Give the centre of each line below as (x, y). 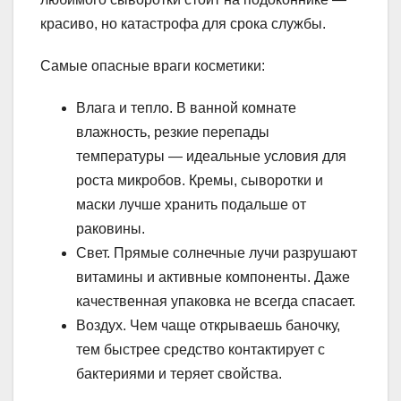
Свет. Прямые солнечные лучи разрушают (217, 253)
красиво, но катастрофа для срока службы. (183, 24)
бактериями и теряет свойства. (179, 374)
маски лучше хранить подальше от (191, 205)
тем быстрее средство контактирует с (200, 350)
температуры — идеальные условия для (211, 157)
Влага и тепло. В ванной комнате (186, 108)
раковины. (111, 229)
